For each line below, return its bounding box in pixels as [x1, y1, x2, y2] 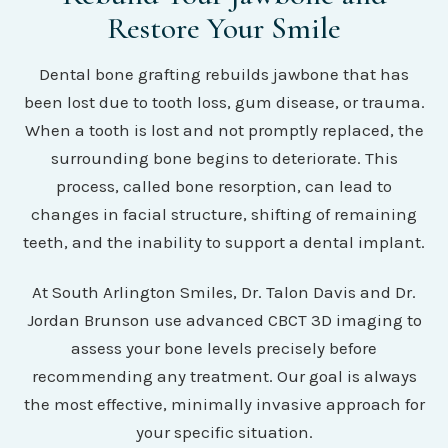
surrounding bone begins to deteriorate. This [50, 148, 398, 169]
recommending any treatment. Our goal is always [31, 366, 417, 387]
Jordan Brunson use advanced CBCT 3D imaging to [26, 310, 422, 331]
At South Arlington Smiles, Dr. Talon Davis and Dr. [32, 282, 416, 303]
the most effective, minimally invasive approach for [23, 394, 425, 415]
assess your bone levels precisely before [71, 338, 377, 359]
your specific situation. [135, 422, 313, 443]
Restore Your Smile [107, 9, 341, 48]
